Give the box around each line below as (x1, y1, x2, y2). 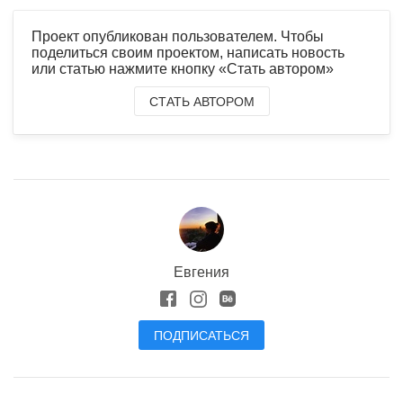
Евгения (174, 264, 229, 280)
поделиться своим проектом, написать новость (31, 44, 345, 60)
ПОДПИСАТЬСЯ (154, 327, 249, 343)
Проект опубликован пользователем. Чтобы (31, 28, 324, 44)
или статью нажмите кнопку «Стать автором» (31, 60, 334, 76)
